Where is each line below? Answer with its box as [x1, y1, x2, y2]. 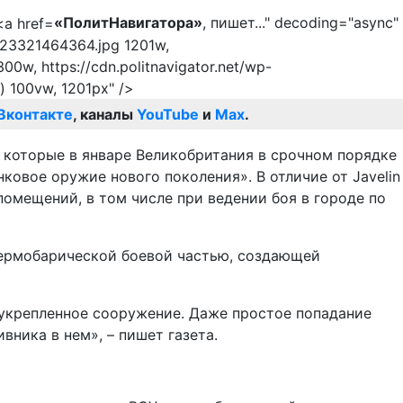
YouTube [137, 105, 199, 124]
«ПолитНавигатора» [54, 13, 202, 31]
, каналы [73, 105, 137, 124]
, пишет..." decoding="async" [202, 13, 399, 31]
